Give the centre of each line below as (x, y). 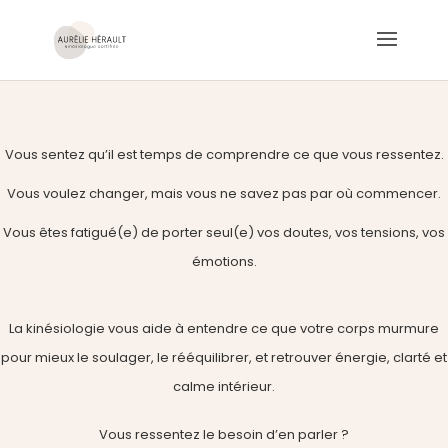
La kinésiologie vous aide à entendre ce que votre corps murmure (224, 328)
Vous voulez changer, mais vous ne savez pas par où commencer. (224, 193)
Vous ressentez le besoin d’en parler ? (224, 434)
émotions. (224, 261)
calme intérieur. (224, 386)
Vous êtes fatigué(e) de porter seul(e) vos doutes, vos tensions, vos (224, 232)
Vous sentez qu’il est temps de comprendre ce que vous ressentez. (224, 154)
